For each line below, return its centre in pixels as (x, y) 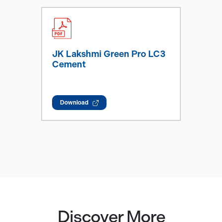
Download (75, 103)
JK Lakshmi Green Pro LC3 (109, 54)
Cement (69, 65)
